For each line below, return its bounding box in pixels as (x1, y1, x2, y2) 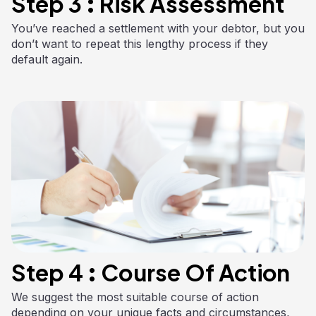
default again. (11, 51, 83, 66)
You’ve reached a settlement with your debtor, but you (11, 20, 305, 35)
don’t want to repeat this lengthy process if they (11, 36, 268, 51)
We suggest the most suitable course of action (11, 289, 259, 304)
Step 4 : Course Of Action (11, 257, 290, 286)
